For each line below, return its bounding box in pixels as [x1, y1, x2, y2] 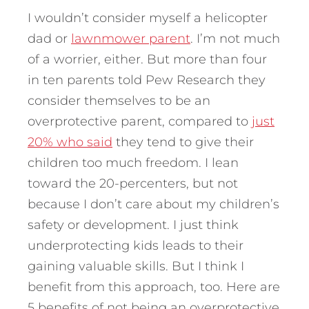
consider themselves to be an [28, 93, 210, 109]
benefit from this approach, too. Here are [28, 279, 280, 295]
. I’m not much [190, 31, 280, 47]
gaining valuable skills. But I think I [28, 259, 244, 275]
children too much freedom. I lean [28, 155, 239, 171]
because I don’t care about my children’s [28, 197, 279, 212]
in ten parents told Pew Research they [28, 72, 266, 88]
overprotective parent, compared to [28, 114, 252, 130]
